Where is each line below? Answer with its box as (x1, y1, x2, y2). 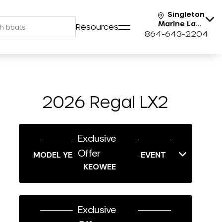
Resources (76, 22, 118, 31)
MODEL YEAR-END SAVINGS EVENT (33, 150, 166, 160)
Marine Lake (158, 19, 205, 28)
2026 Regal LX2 (43, 92, 168, 111)
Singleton (167, 10, 205, 18)
